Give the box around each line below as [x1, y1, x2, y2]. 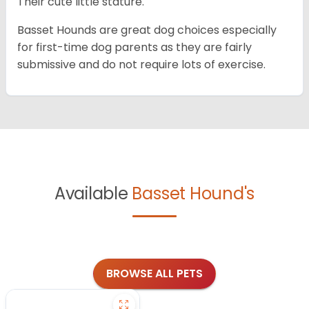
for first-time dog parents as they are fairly [17, 39, 252, 56]
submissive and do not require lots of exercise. [17, 57, 266, 73]
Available [54, 182, 132, 206]
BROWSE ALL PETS [106, 266, 203, 282]
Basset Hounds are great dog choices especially [17, 22, 277, 39]
